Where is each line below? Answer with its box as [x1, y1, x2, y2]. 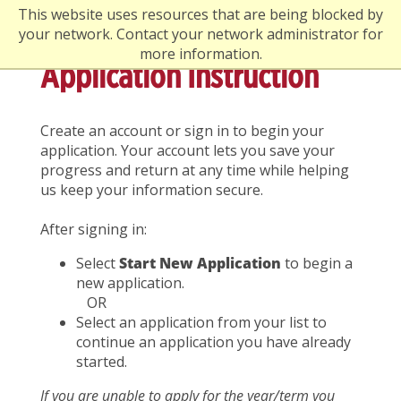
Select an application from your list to [76, 312, 327, 332]
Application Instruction [40, 56, 319, 96]
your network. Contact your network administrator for [18, 24, 383, 44]
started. [76, 352, 127, 371]
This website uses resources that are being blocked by [18, 4, 383, 24]
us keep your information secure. [40, 180, 263, 200]
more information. [139, 44, 262, 64]
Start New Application [119, 253, 281, 273]
